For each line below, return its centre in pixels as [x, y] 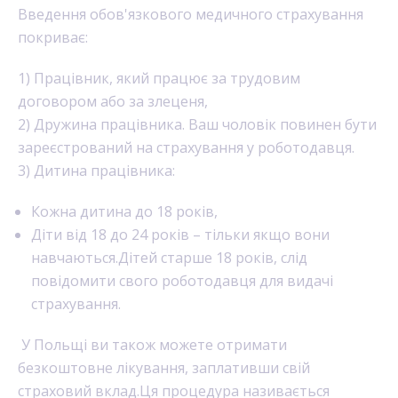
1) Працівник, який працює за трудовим [159, 78]
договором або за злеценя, [115, 101]
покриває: [53, 37]
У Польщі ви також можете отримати [152, 345]
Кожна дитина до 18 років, [124, 211]
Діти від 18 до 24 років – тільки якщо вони [180, 235]
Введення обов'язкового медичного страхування [191, 14]
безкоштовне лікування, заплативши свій [164, 368]
